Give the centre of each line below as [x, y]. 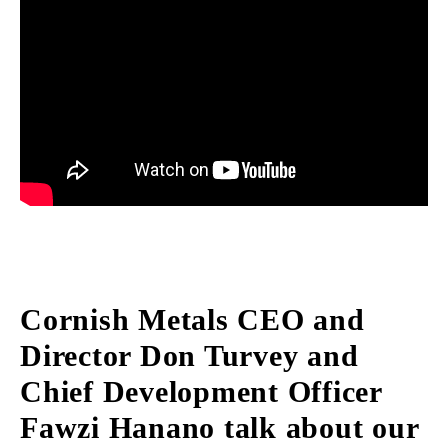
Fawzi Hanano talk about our [219, 427]
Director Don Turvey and [189, 355]
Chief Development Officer [201, 391]
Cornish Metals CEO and [192, 319]
